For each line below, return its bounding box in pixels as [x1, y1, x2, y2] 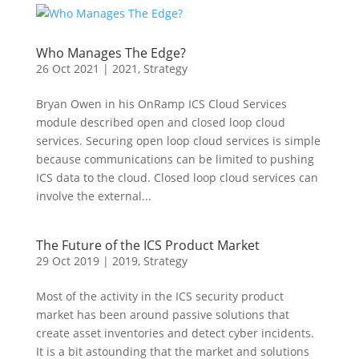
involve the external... [35, 188, 151, 204]
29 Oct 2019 [35, 253, 99, 268]
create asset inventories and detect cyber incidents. [35, 325, 314, 341]
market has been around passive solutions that [35, 307, 289, 322]
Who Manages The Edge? [35, 44, 186, 62]
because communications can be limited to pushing [35, 151, 314, 167]
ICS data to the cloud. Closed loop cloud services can [35, 170, 318, 185]
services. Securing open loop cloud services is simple [35, 133, 321, 148]
